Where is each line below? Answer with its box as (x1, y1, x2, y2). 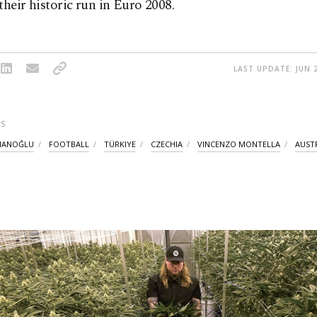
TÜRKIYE (104, 138, 136, 149)
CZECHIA (151, 138, 183, 149)
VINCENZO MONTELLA (197, 138, 280, 149)
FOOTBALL (49, 138, 89, 149)
